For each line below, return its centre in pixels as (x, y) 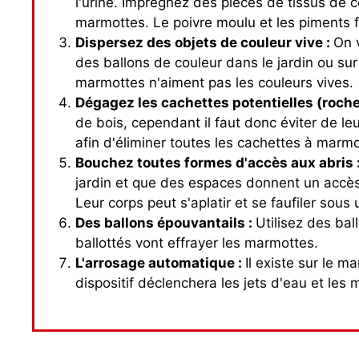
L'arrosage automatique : (160, 262)
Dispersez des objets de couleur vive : (204, 42)
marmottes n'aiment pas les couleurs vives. (214, 82)
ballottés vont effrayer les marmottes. (197, 242)
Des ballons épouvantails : (165, 222)
